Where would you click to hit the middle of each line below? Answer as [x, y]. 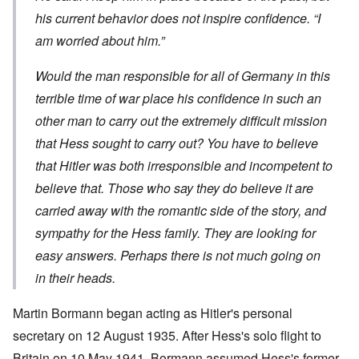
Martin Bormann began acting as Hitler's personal [153, 313]
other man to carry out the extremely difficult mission [181, 121]
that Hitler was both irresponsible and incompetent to [184, 166]
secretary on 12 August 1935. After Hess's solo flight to [167, 336]
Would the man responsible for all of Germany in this [183, 76]
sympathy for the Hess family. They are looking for [175, 233]
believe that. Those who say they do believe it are [174, 188]
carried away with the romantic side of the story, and [181, 211]
